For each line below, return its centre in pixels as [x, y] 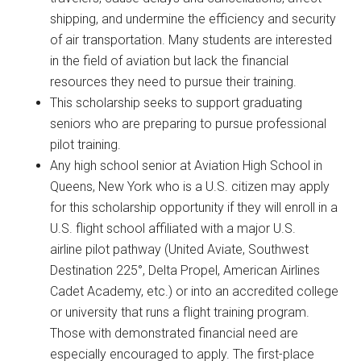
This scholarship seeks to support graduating [176, 102]
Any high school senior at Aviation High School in [187, 165]
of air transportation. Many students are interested [191, 39]
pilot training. [86, 144]
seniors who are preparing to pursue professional [189, 123]
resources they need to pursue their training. [174, 81]
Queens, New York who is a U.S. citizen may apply [190, 186]
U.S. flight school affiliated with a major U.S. [173, 228]
